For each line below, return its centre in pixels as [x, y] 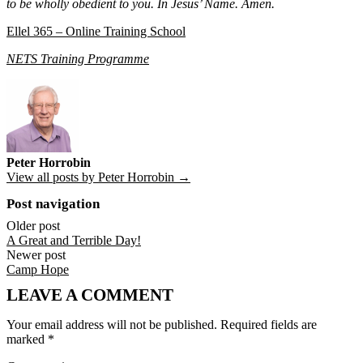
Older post [33, 226]
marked [27, 340]
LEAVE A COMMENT [90, 295]
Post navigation [53, 203]
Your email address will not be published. [112, 325]
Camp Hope [38, 270]
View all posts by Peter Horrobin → [98, 177]
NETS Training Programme [78, 59]
